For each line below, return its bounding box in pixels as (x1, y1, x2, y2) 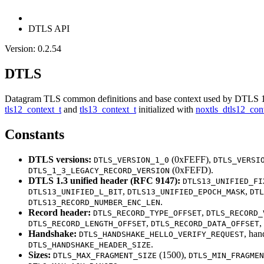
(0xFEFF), (169, 154, 213, 164)
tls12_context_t (5, 104, 61, 114)
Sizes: (28, 249, 51, 260)
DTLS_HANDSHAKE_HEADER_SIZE (28, 240, 151, 249)
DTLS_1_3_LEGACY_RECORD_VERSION (28, 166, 170, 175)
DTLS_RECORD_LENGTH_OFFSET (28, 219, 146, 228)
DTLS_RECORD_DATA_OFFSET (151, 219, 259, 228)
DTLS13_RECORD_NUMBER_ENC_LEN (28, 197, 160, 207)
